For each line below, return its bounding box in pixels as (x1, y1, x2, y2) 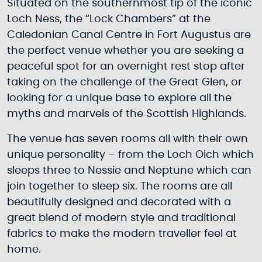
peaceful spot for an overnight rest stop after (7, 61, 245, 72)
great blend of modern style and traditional (7, 213, 236, 223)
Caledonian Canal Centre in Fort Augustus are (7, 30, 251, 40)
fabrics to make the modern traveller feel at (7, 229, 237, 239)
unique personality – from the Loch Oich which (7, 150, 254, 160)
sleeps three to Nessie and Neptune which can (7, 166, 251, 176)
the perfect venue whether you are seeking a (7, 46, 244, 56)
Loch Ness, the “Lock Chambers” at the (7, 14, 211, 25)
